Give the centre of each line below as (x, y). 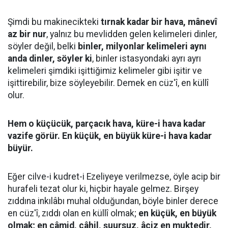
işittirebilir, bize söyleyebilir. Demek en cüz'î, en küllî (108, 83)
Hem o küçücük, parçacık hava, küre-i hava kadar (107, 124)
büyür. (20, 148)
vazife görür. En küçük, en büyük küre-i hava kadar (110, 136)
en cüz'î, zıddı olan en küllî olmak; (73, 213)
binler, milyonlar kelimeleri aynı (142, 46)
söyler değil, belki (43, 46)
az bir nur (27, 34)
